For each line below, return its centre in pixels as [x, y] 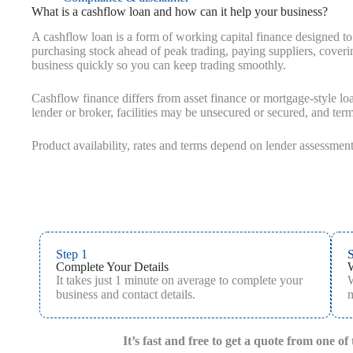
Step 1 [72, 255]
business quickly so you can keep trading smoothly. [159, 65]
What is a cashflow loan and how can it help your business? [180, 11]
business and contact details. [126, 295]
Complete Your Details [112, 267]
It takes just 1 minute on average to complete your [179, 281]
